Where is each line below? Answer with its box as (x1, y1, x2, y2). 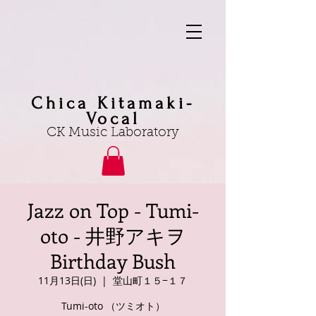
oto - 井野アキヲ (39, 221, 186, 248)
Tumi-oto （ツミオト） (61, 298, 165, 312)
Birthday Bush (50, 247, 176, 274)
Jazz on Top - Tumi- (27, 196, 199, 223)
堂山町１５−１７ (113, 273, 188, 287)
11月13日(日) (38, 273, 96, 287)
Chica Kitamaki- (31, 94, 195, 113)
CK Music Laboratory (47, 126, 179, 140)
